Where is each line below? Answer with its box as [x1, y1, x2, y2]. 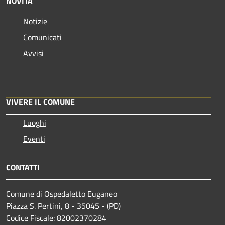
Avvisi [23, 47, 44, 59]
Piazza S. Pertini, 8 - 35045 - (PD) [6, 199, 121, 212]
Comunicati [23, 31, 62, 43]
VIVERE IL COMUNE [6, 95, 75, 108]
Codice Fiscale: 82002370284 [6, 211, 106, 224]
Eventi [23, 132, 45, 145]
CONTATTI [6, 161, 40, 173]
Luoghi [23, 116, 46, 129]
